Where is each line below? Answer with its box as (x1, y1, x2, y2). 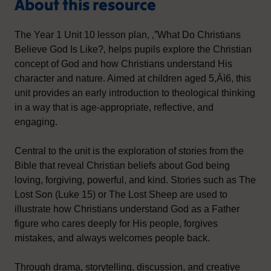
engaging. (15, 116, 57, 127)
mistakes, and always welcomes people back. (15, 232, 210, 243)
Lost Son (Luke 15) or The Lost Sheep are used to (15, 189, 227, 200)
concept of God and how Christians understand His (15, 58, 232, 69)
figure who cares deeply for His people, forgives (15, 218, 218, 229)
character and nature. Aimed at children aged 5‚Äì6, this (15, 73, 251, 83)
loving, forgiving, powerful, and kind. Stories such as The (15, 174, 256, 185)
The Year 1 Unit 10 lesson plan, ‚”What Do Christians (15, 29, 241, 40)
